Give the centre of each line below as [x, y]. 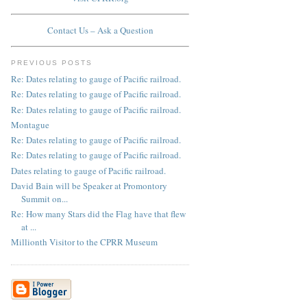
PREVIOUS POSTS [52, 62]
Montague [30, 124]
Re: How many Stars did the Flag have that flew [98, 214]
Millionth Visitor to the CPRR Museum [84, 242]
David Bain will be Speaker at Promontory [89, 185]
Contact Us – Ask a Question [100, 30]
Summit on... [45, 198]
